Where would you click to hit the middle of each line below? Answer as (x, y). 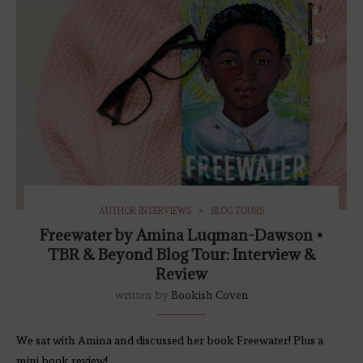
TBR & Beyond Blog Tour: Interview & (181, 254)
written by (143, 295)
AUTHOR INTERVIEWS (145, 211)
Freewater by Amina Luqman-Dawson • (181, 235)
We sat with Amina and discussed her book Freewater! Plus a (170, 340)
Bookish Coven (209, 295)
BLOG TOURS (238, 211)
